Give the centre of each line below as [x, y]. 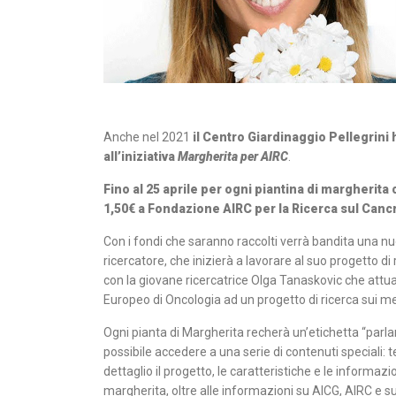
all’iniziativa [141, 156]
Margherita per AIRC [233, 156]
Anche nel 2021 [148, 137]
